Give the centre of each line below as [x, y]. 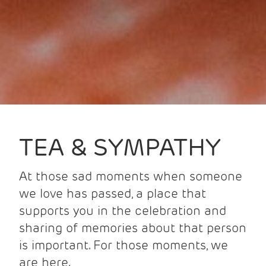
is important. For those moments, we [123, 245]
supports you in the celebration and [123, 210]
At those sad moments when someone [131, 176]
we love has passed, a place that [113, 193]
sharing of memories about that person [133, 227]
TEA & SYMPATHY [120, 147]
